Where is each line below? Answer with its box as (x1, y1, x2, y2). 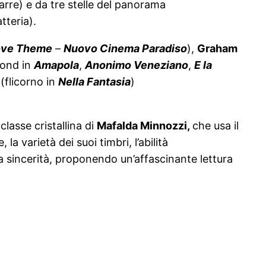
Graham (197, 42, 237, 55)
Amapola (34, 59, 79, 72)
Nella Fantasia (58, 75, 131, 88)
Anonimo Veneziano (85, 59, 188, 72)
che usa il (192, 119, 239, 132)
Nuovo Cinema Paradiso (64, 42, 187, 55)
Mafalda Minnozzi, (97, 119, 192, 132)
